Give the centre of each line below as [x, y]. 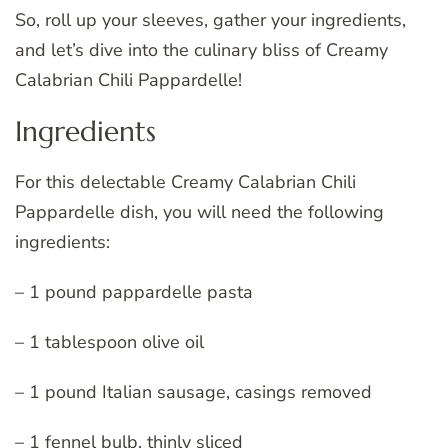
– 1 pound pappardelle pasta [134, 291]
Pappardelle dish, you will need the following [199, 211]
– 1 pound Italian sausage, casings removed [193, 391]
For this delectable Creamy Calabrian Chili [185, 181]
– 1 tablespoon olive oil [109, 341]
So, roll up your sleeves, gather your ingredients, [210, 20]
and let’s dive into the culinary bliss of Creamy [201, 50]
